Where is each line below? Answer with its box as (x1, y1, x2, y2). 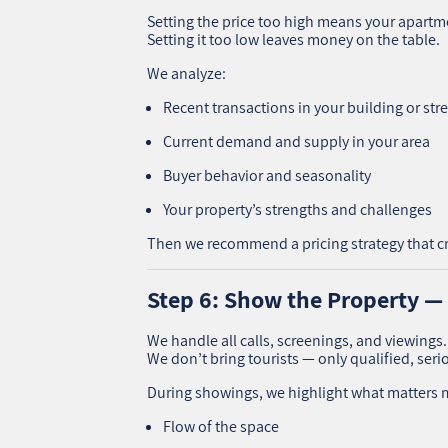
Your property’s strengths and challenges (163, 198, 433, 220)
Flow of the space (163, 415, 280, 437)
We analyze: (147, 62, 227, 84)
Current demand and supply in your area (163, 130, 431, 152)
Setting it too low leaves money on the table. (147, 28, 441, 50)
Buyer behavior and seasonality (163, 164, 372, 186)
